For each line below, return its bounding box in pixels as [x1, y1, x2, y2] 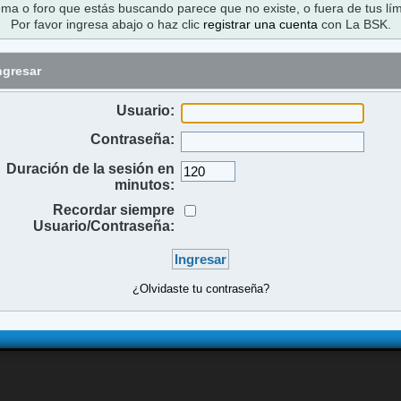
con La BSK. [317, 16, 391, 31]
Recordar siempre [52, 201, 175, 218]
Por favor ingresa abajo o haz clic [10, 16, 203, 31]
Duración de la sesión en [5, 160, 175, 176]
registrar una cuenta [202, 16, 318, 31]
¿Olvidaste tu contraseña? [132, 282, 269, 296]
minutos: [114, 176, 175, 192]
